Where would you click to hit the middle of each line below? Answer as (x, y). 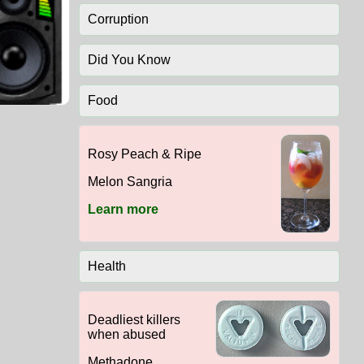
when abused (126, 335)
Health (106, 266)
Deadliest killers (134, 320)
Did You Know (129, 60)
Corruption (118, 19)
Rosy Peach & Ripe (144, 154)
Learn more (123, 210)
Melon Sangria (130, 182)
